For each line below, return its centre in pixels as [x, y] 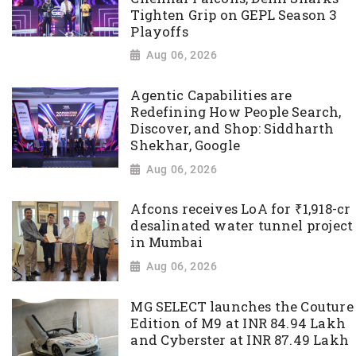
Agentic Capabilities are [211, 96]
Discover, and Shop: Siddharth [232, 129]
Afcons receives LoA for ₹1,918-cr [241, 209]
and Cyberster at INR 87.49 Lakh [240, 340]
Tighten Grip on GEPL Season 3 [234, 15]
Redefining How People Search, [236, 112]
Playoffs [159, 31]
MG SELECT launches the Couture [242, 306]
